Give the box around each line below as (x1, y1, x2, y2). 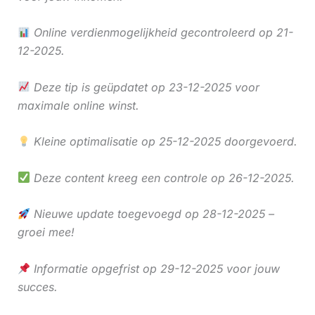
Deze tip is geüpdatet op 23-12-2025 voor (30, 79, 259, 94)
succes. (17, 280, 58, 295)
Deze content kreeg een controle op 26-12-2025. (30, 170, 295, 185)
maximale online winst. (17, 98, 139, 112)
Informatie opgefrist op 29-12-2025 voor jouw (30, 262, 280, 276)
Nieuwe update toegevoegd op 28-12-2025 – (30, 207, 274, 221)
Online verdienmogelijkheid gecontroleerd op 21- (30, 25, 293, 40)
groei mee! (17, 225, 75, 240)
